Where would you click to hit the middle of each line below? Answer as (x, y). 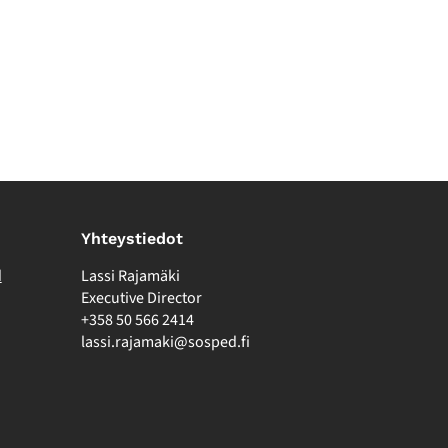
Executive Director (141, 297)
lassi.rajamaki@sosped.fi (165, 341)
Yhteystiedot (132, 238)
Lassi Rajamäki (130, 275)
